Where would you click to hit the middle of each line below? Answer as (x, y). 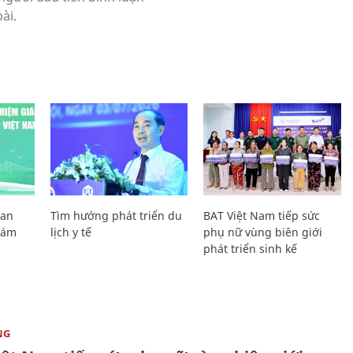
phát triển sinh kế (251, 248)
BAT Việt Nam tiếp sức (262, 215)
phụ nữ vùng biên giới (263, 232)
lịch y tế (71, 232)
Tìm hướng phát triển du (116, 215)
